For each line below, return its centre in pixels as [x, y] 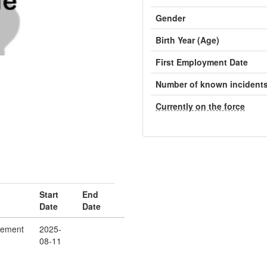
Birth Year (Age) [187, 40]
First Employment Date [202, 62]
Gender [170, 18]
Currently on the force [200, 106]
